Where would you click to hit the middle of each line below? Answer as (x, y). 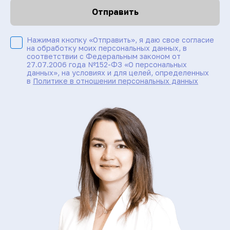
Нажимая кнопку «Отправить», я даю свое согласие (120, 40)
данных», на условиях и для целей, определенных (118, 72)
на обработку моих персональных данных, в (107, 48)
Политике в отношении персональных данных (116, 81)
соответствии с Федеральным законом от (104, 56)
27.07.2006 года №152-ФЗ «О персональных (107, 64)
